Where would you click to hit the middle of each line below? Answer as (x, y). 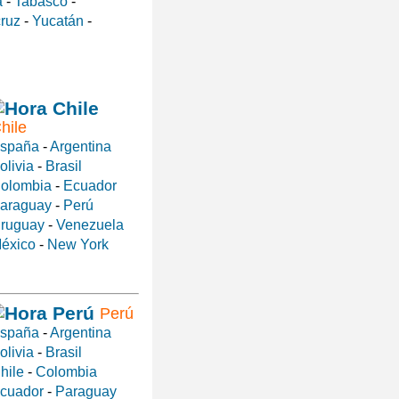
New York (77, 245)
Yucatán (58, 20)
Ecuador (90, 186)
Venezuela (90, 225)
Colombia (66, 372)
